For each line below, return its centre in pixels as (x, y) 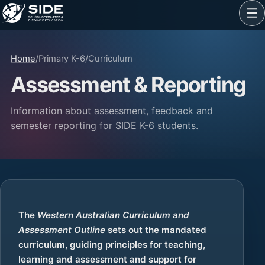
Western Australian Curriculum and (114, 215)
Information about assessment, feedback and (112, 110)
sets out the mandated (157, 230)
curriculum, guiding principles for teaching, (112, 244)
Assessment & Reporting (128, 85)
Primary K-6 (62, 59)
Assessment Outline (63, 230)
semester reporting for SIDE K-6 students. (104, 125)
